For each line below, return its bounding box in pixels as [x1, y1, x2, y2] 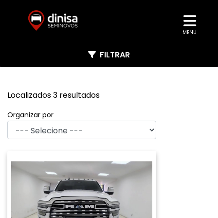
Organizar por [7, 110, 54, 120]
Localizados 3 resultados [7, 90, 100, 101]
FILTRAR [100, 49, 130, 60]
